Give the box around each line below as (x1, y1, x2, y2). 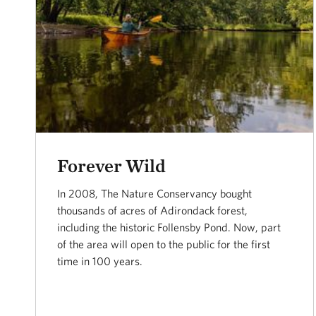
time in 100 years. (57, 255, 142, 268)
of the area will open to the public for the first (57, 238, 270, 251)
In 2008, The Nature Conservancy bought (57, 187, 252, 200)
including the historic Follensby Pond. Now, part (57, 221, 281, 234)
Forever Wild (57, 154, 166, 177)
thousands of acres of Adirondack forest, (57, 204, 248, 217)
